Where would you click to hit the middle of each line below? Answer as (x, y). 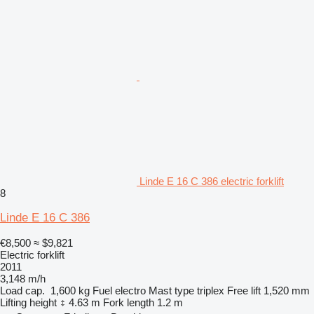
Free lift (244, 290)
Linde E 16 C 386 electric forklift (212, 181)
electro (130, 290)
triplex (211, 290)
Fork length (129, 302)
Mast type (171, 290)
